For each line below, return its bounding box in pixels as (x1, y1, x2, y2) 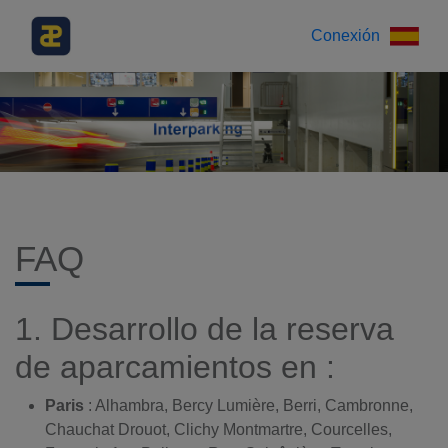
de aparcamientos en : (15, 349, 335, 385)
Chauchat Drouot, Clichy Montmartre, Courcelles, (45, 421, 392, 438)
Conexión (311, 27, 380, 44)
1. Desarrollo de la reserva (15, 311, 394, 347)
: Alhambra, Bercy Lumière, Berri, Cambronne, (84, 397, 413, 414)
